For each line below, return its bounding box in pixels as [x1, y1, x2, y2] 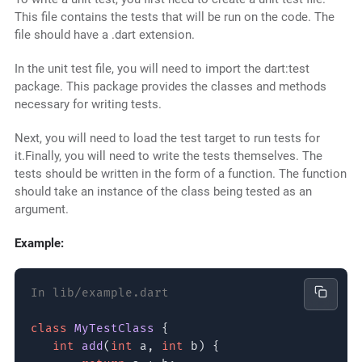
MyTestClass [74, 322, 154, 336]
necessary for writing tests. [14, 97, 162, 112]
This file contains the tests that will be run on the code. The [14, 10, 335, 25]
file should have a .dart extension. [14, 27, 195, 43]
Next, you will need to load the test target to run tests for [14, 131, 320, 146]
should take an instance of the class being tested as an [14, 184, 312, 200]
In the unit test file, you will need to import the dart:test [14, 61, 309, 77]
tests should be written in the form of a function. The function [14, 166, 347, 182]
